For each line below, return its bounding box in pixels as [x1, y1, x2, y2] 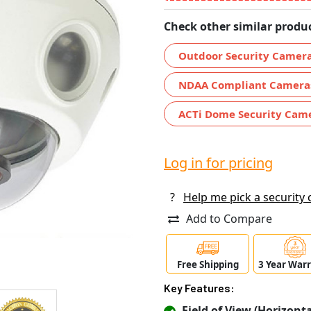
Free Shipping [176, 258, 239, 271]
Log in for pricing [164, 153, 273, 172]
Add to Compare [186, 210, 272, 226]
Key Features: [164, 281, 235, 295]
